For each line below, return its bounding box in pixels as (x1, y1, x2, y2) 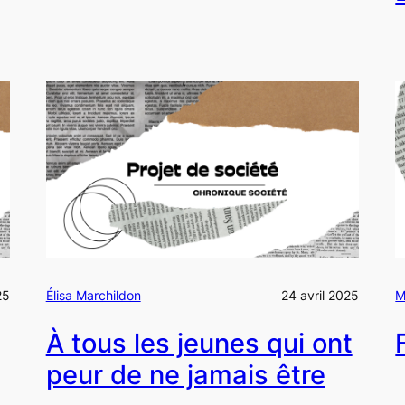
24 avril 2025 (281, 287, 360, 303)
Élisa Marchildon (45, 287, 141, 303)
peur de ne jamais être (45, 359, 325, 391)
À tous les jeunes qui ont (45, 327, 353, 360)
